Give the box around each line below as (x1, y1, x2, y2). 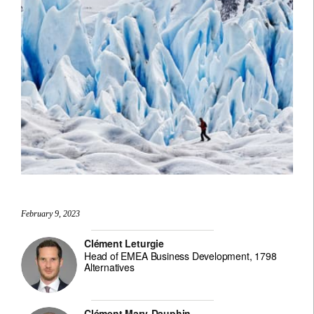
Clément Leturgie (84, 236, 164, 250)
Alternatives (84, 260, 135, 274)
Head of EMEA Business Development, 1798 (84, 249, 277, 263)
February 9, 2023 (21, 210, 81, 218)
